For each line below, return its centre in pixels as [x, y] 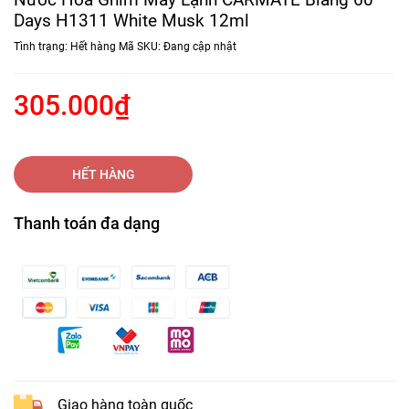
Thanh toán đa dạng [87, 224]
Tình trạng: [42, 47]
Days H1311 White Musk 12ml [131, 21]
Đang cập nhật [200, 47]
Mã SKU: [141, 47]
